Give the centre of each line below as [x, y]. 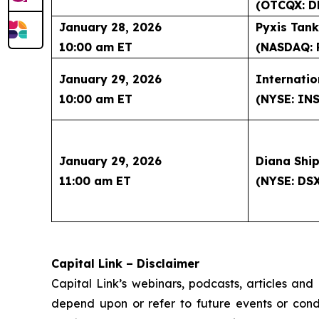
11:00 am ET [95, 181]
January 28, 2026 [110, 27]
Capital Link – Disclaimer [125, 263]
